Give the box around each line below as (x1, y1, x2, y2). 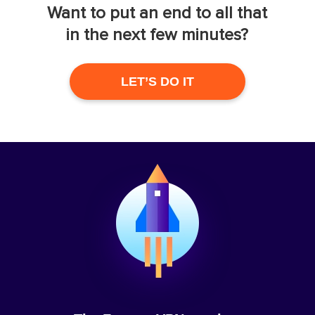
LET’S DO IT (120, 75, 194, 89)
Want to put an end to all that (47, 3, 268, 24)
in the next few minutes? (66, 25, 249, 46)
